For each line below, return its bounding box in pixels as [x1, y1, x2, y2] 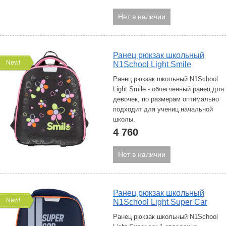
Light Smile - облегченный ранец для [113, 85, 224, 93]
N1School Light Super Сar [113, 198, 207, 206]
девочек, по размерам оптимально [113, 95, 219, 103]
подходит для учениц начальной [113, 105, 213, 113]
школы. [113, 116, 135, 123]
